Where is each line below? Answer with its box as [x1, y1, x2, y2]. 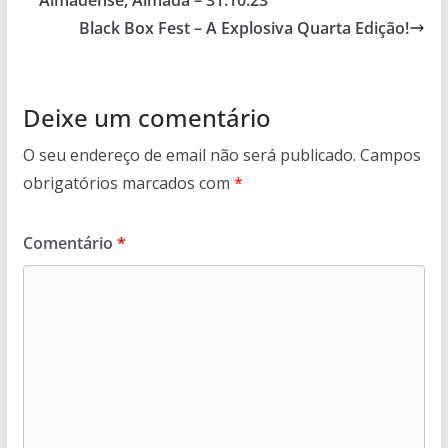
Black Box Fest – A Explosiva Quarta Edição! [79, 17, 410, 40]
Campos [359, 144, 421, 167]
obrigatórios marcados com [22, 172, 234, 195]
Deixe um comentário [22, 101, 271, 135]
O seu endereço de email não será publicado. [22, 144, 356, 167]
